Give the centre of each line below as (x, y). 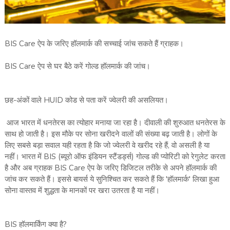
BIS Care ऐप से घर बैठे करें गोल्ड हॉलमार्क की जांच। (77, 66)
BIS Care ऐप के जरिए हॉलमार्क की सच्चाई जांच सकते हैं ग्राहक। (94, 44)
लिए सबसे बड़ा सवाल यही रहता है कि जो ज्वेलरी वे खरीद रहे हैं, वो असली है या (107, 146)
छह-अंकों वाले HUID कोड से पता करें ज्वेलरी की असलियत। (86, 100)
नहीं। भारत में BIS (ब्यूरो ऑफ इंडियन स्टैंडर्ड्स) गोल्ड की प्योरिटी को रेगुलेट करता (115, 157)
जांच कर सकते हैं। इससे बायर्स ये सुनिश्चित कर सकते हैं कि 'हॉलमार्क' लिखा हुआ (112, 179)
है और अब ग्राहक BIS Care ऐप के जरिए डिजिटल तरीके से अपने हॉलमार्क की (110, 168)
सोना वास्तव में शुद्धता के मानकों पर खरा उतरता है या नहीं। (82, 191)
